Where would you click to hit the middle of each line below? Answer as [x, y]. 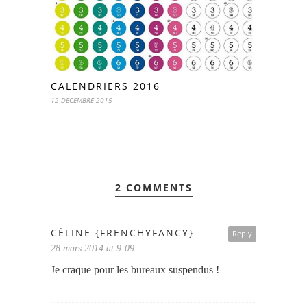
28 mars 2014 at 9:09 [93, 248]
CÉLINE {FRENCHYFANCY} [122, 232]
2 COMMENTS [153, 187]
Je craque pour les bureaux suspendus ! [135, 269]
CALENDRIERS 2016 [106, 86]
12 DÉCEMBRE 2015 [82, 100]
